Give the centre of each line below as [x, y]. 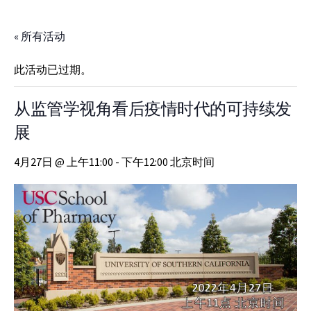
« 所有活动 [40, 36]
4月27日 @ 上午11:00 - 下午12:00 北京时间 [114, 162]
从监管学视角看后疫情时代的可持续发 [153, 112]
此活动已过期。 [53, 69]
